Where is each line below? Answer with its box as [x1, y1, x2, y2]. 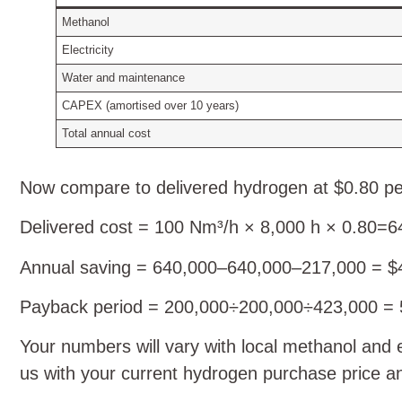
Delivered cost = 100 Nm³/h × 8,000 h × [20, 217, 342, 238]
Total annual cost [62, 127, 152, 140]
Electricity [62, 43, 115, 57]
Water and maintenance [62, 71, 186, 84]
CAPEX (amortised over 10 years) [62, 99, 240, 112]
